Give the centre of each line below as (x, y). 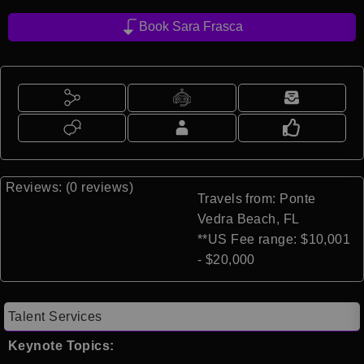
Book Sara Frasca (191, 27)
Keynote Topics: (61, 345)
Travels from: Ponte (256, 198)
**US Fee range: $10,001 (274, 239)
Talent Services (55, 316)
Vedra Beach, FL (248, 219)
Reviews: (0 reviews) (69, 187)
